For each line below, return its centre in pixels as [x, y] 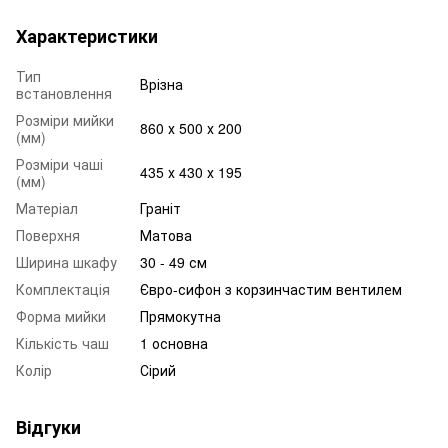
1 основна [174, 342]
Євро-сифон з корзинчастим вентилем [271, 288]
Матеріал [47, 207]
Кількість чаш [62, 342]
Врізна [161, 83]
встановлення [64, 92]
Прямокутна [180, 315]
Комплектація [63, 288]
